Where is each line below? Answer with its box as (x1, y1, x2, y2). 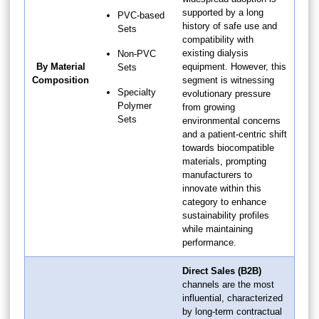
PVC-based (117, 9, 164, 21)
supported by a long (182, 6, 263, 18)
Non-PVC (117, 48, 156, 59)
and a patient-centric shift (182, 128, 287, 140)
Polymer (117, 100, 152, 111)
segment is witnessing (182, 74, 274, 85)
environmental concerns (182, 115, 281, 126)
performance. (182, 236, 236, 248)
